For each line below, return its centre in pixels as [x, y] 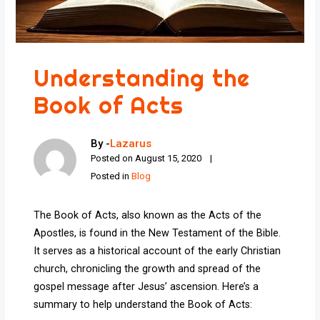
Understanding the [142, 78]
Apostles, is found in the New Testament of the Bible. [157, 234]
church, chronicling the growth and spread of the [147, 269]
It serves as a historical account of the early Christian [157, 251]
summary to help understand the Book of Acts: [143, 305]
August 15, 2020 [169, 159]
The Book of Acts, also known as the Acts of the [148, 216]
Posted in [111, 176]
